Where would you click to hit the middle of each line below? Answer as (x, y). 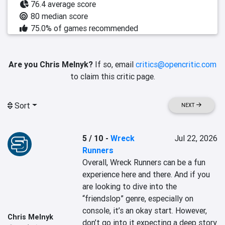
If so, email (114, 64)
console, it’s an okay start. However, (145, 210)
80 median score (59, 16)
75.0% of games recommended (84, 28)
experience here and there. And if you (146, 174)
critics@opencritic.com (176, 64)
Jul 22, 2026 (196, 138)
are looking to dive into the (130, 186)
